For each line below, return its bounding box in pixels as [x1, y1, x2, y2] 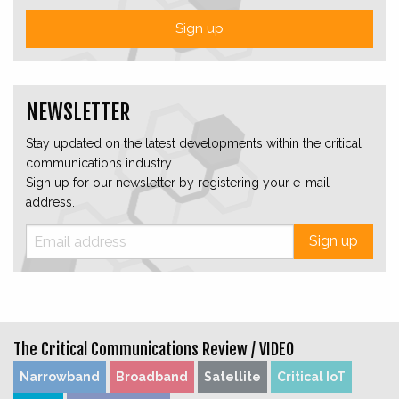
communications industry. [26, 155, 174, 170]
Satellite [204, 369, 261, 384]
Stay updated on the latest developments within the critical [26, 135, 362, 151]
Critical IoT [277, 369, 346, 384]
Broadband [116, 369, 188, 384]
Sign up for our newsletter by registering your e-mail [26, 175, 330, 190]
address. [26, 194, 75, 209]
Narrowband [20, 369, 100, 384]
